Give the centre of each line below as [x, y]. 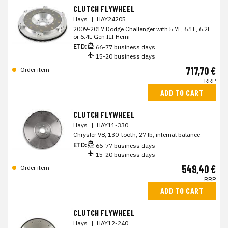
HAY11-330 [112, 125]
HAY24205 [111, 19]
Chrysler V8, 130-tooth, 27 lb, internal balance [137, 135]
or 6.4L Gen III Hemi [102, 36]
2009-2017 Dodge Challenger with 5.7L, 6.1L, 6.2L [142, 29]
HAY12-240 [112, 223]
